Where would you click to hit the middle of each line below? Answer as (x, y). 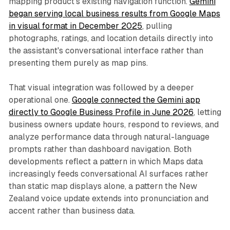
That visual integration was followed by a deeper (101, 88)
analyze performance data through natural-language (109, 137)
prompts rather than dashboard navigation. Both (100, 149)
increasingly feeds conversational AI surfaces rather (108, 174)
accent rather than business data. (72, 211)
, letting (207, 112)
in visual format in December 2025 (75, 26)
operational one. (40, 100)
